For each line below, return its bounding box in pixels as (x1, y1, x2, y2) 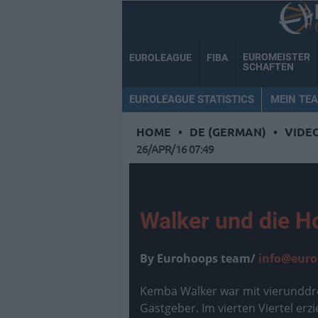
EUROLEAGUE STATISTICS (129, 92, 254, 106)
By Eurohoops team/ (140, 251, 258, 267)
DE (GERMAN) (190, 124, 266, 140)
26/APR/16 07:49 (136, 141, 214, 157)
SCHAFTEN (243, 61, 294, 73)
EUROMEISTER (243, 51, 310, 63)
